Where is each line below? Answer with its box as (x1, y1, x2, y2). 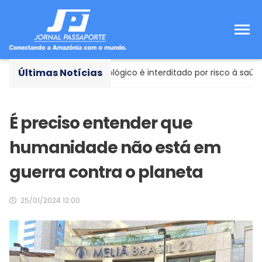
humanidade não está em (9, 136, 221, 159)
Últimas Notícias (18, 65, 102, 80)
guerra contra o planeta (9, 160, 203, 184)
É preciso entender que (9, 111, 192, 135)
